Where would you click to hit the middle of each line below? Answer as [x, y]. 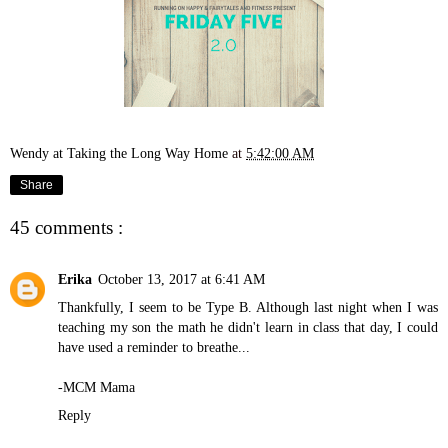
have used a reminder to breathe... [154, 347]
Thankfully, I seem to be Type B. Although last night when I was [248, 307]
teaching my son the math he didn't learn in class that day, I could [248, 327]
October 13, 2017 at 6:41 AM [181, 279]
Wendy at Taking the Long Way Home [121, 153]
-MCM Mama [96, 387]
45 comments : [66, 227]
